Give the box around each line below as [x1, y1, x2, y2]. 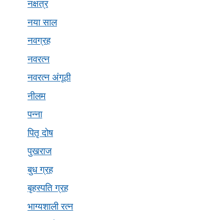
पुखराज [27, 146, 52, 157]
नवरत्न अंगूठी [27, 72, 71, 83]
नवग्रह [27, 35, 51, 46]
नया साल [27, 17, 57, 27]
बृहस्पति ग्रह [27, 183, 68, 193]
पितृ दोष [27, 127, 53, 138]
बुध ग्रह [27, 164, 53, 175]
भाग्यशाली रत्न [27, 201, 73, 212]
